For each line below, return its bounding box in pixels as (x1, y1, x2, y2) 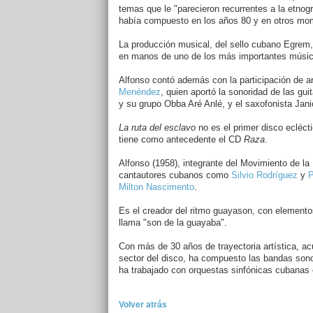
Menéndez (118, 87, 161, 97)
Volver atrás (118, 300, 167, 310)
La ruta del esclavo (118, 122, 196, 133)
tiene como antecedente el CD (118, 134, 244, 145)
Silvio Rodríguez (231, 170, 298, 180)
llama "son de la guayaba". (118, 217, 227, 228)
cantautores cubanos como (118, 170, 231, 180)
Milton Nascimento (118, 182, 194, 192)
